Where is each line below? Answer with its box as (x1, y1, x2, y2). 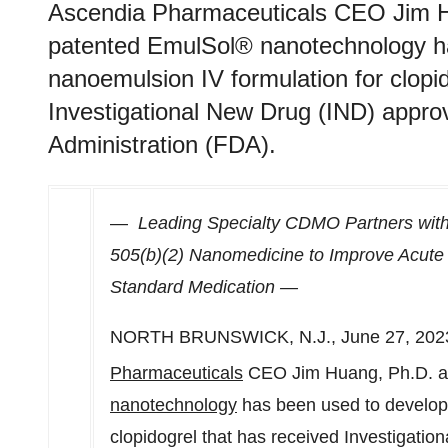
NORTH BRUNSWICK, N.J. (110, 327, 331, 347)
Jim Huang (292, 363, 378, 383)
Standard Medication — (110, 277, 298, 297)
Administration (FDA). (48, 131, 276, 158)
